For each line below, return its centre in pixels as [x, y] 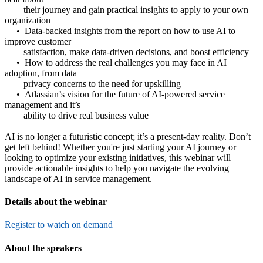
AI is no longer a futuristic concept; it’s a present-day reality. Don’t [128, 136]
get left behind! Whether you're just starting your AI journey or [120, 147]
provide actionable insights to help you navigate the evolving [117, 168]
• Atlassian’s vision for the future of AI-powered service [115, 94]
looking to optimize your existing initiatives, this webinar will [118, 157]
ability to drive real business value [77, 115]
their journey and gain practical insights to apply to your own [127, 9]
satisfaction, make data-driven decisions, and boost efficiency [127, 52]
